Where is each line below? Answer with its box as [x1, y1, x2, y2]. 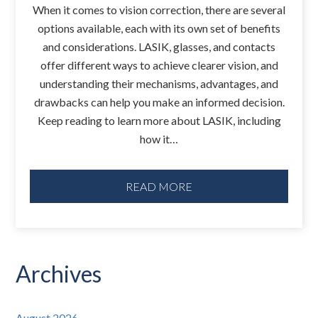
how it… [140, 132, 178, 146]
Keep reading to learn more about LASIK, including [37, 114, 281, 127]
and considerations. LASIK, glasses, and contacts [43, 40, 275, 53]
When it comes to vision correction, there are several [33, 3, 285, 16]
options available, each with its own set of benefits [38, 21, 280, 35]
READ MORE [126, 179, 192, 193]
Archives [16, 260, 102, 288]
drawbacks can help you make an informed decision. [33, 95, 285, 109]
